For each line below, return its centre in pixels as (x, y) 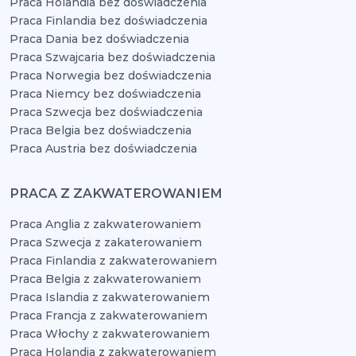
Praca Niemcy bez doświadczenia (105, 94)
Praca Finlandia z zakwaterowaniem (113, 261)
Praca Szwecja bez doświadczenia (106, 112)
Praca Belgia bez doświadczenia (101, 130)
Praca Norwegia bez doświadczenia (110, 75)
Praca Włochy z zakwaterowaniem (110, 334)
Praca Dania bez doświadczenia (99, 39)
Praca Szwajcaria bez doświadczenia (112, 57)
